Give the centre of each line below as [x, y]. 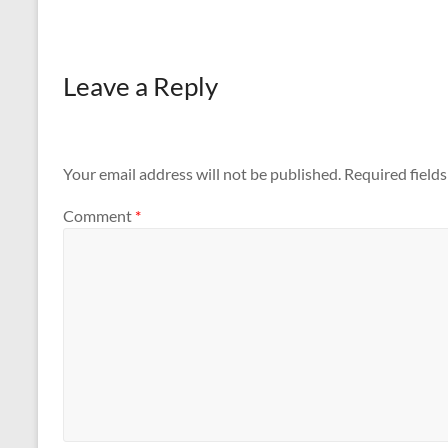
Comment [99, 215]
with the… [348, 12]
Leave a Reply [140, 85]
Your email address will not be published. [202, 174]
